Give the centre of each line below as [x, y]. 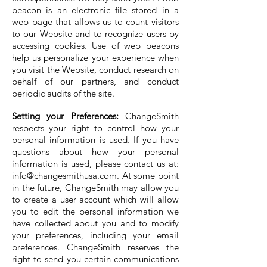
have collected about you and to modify [95, 223]
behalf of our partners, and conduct [95, 81]
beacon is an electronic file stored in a [95, 10]
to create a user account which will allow [95, 199]
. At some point [148, 176]
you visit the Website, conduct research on [95, 69]
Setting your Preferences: [65, 116]
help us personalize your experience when [95, 58]
